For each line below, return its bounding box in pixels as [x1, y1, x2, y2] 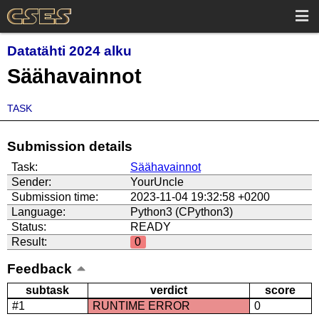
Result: [11, 236, 47, 249]
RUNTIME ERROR [92, 300, 190, 313]
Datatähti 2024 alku [6, 43, 132, 59]
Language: [11, 206, 66, 219]
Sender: [11, 176, 51, 189]
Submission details [6, 139, 132, 155]
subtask [26, 284, 70, 297]
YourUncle [130, 176, 184, 189]
